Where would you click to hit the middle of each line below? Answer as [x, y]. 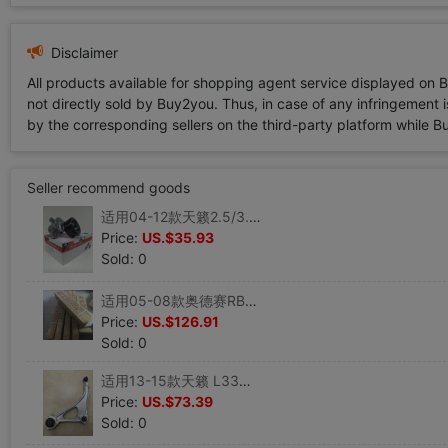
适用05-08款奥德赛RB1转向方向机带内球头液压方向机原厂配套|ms [251, 300]
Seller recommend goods [108, 187]
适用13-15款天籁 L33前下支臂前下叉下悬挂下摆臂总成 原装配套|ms [245, 380]
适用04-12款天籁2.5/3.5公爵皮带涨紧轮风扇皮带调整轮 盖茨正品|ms [255, 216]
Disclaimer [82, 52]
